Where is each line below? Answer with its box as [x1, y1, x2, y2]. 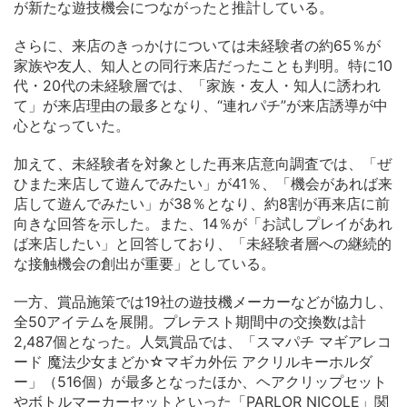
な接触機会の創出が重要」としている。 [14, 253, 275, 273]
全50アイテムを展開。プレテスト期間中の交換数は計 [14, 312, 366, 331]
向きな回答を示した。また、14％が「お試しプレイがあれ [14, 213, 392, 233]
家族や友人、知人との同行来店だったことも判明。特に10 [14, 55, 392, 74]
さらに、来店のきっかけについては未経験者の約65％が [14, 35, 381, 55]
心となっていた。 [14, 115, 130, 134]
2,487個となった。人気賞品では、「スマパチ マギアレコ [14, 332, 392, 351]
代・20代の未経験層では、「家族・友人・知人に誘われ [14, 75, 381, 94]
